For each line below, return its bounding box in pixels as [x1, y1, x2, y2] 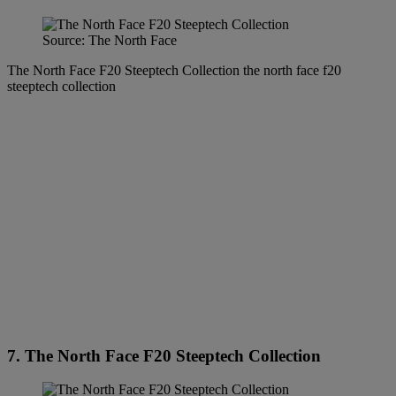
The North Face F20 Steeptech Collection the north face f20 [7, 63, 341, 78]
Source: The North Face [42, 33, 177, 48]
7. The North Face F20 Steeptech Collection [7, 346, 321, 365]
